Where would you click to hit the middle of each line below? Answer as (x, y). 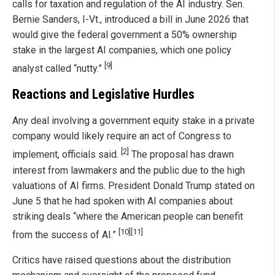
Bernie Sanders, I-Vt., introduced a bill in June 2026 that (130, 19)
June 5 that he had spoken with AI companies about (122, 201)
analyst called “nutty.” (58, 68)
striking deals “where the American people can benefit (128, 216)
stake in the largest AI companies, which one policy (122, 50)
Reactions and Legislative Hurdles (103, 95)
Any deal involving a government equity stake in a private (134, 121)
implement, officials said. (67, 155)
